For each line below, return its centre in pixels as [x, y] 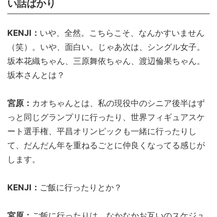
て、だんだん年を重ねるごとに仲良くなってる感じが [106, 145]
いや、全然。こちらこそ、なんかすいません [122, 33]
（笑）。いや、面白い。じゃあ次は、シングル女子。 [106, 47]
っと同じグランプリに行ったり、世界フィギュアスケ [106, 117]
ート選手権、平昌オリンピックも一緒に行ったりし [102, 131]
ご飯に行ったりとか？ [81, 187]
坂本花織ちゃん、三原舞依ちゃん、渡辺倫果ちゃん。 [106, 61]
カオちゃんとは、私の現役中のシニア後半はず [118, 103]
